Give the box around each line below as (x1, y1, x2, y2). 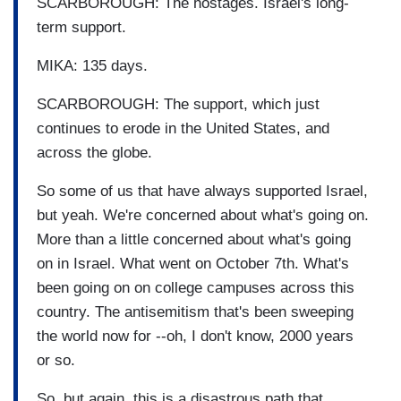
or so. (37, 351, 75, 369)
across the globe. (37, 143, 152, 161)
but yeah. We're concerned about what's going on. (37, 206, 369, 224)
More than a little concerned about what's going (37, 230, 351, 248)
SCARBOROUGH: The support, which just (37, 95, 320, 113)
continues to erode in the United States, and (37, 119, 329, 137)
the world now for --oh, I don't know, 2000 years (37, 327, 354, 345)
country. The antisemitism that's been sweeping (37, 303, 354, 320)
